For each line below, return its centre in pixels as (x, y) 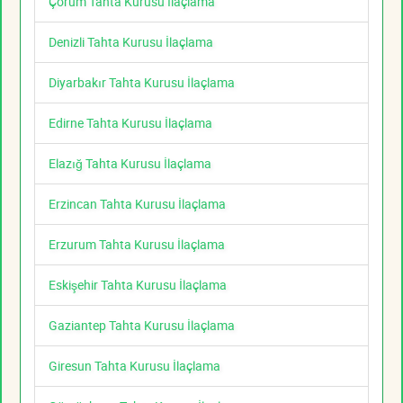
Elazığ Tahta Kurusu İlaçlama (130, 164)
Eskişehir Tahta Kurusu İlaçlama (138, 285)
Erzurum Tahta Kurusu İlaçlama (137, 245)
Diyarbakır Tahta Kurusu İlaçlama (142, 83)
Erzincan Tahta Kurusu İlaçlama (137, 204)
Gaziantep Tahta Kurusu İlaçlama (142, 326)
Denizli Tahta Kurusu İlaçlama (131, 42)
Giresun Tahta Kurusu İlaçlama (134, 366)
